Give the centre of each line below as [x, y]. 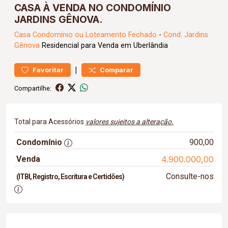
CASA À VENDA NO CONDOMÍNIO [93, 8]
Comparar [117, 70]
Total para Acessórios [50, 122]
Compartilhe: [33, 88]
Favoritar [48, 70]
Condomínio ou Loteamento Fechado [95, 35]
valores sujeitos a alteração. [130, 122]
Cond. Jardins [186, 35]
